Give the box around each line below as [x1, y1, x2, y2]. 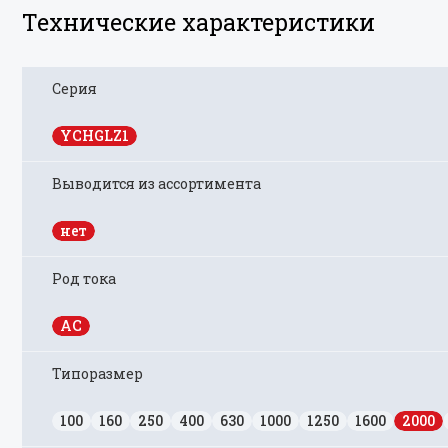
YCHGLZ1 [60, 126, 129, 145]
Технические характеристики [22, 7, 375, 37]
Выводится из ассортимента [52, 174, 261, 193]
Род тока [52, 269, 116, 288]
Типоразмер [52, 364, 143, 383]
